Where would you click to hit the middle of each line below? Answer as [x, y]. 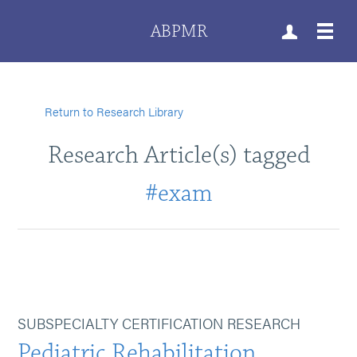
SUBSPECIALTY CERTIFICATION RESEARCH [159, 323]
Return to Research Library [114, 111]
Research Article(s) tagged [178, 155]
